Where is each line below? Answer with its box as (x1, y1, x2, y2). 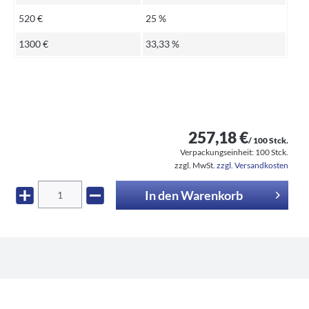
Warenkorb (180, 188, 243, 203)
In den (144, 188, 179, 203)
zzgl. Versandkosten (217, 160, 288, 170)
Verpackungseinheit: (180, 147, 255, 157)
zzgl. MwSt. (175, 160, 217, 170)
